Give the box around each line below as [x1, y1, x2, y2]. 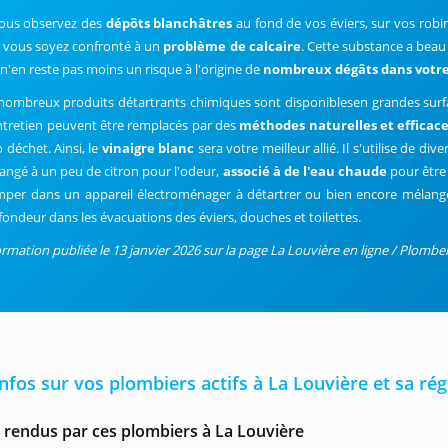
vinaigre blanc [101, 139, 195, 157]
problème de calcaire [163, 37, 301, 55]
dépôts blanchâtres [105, 14, 233, 32]
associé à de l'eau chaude [219, 162, 387, 180]
